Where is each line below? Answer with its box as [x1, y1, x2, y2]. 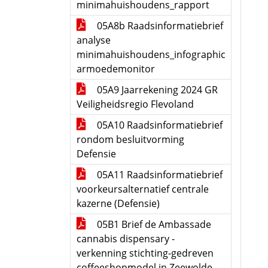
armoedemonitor [77, 62, 155, 75]
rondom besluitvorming [77, 133, 184, 146]
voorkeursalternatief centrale [77, 182, 209, 196]
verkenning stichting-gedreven [77, 246, 214, 260]
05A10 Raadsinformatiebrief [95, 118, 223, 132]
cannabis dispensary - [77, 232, 175, 245]
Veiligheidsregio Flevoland [77, 98, 194, 111]
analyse [77, 33, 111, 47]
